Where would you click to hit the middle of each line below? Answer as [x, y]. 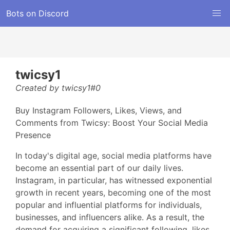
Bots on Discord [37, 13]
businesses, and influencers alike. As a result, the [110, 217]
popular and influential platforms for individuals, [109, 205]
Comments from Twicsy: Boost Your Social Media [112, 123]
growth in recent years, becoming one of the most [113, 193]
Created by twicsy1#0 [58, 88]
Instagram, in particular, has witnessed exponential [114, 180]
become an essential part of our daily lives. [99, 168]
